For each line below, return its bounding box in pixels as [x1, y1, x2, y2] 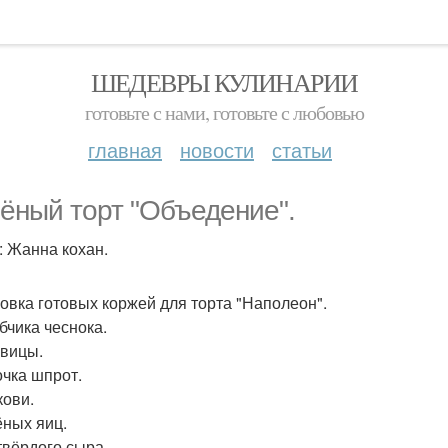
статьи [272, 135, 332, 164]
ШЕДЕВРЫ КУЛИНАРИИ [90, 65, 358, 99]
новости [180, 135, 254, 164]
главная [88, 135, 162, 164]
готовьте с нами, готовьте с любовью [84, 99, 364, 126]
